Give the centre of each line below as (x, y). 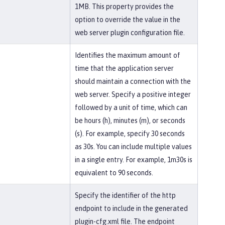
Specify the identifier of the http (125, 195)
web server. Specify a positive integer (133, 94)
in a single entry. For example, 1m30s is (134, 160)
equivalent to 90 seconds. (114, 173)
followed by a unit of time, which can (131, 107)
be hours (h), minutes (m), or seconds (130, 121)
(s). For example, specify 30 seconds (130, 134)
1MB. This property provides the (124, 7)
